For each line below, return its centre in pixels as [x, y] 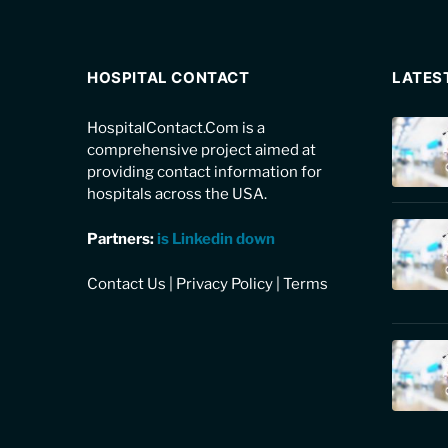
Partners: [122, 239]
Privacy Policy [224, 284]
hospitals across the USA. [177, 194]
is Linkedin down [216, 239]
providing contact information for [204, 172]
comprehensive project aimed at [201, 150]
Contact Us [126, 284]
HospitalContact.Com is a [176, 128]
